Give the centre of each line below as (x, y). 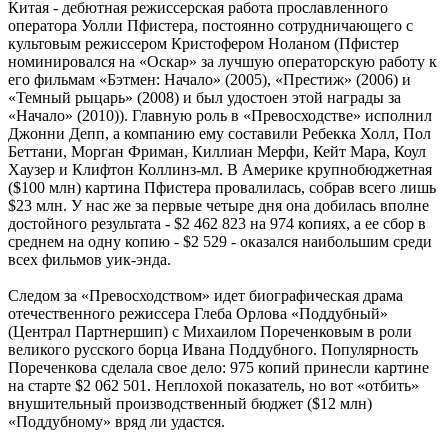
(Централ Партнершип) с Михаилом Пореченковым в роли (210, 331)
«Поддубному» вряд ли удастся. (116, 421)
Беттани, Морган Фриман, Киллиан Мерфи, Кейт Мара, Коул (217, 151)
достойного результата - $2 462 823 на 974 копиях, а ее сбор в (217, 223)
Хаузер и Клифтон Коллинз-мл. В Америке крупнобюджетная (220, 169)
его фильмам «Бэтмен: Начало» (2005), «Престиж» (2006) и (209, 79)
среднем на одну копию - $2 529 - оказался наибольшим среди (220, 241)
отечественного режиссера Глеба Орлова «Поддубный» (198, 313)
